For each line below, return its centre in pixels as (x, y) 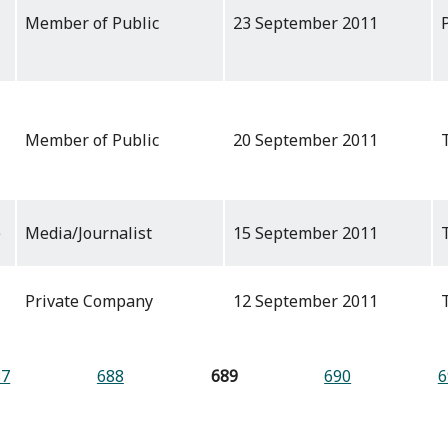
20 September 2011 (305, 140)
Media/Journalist (88, 233)
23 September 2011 (305, 23)
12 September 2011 (305, 301)
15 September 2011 (305, 233)
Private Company (89, 301)
